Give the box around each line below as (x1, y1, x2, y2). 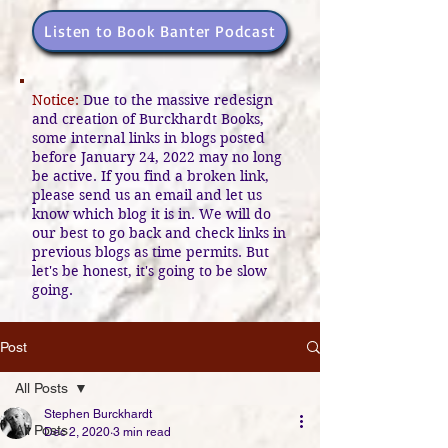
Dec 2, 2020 (44, 425, 110, 439)
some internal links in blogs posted (32, 129, 265, 147)
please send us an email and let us (32, 186, 262, 204)
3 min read (113, 425, 171, 439)
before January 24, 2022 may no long (32, 148, 282, 166)
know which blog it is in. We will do (32, 205, 271, 223)
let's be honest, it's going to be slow (32, 262, 267, 280)
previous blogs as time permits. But (32, 243, 269, 261)
